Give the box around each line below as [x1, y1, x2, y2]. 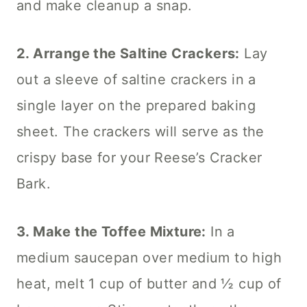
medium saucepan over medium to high [16, 249, 282, 266]
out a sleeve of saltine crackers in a [16, 71, 256, 88]
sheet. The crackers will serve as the [16, 123, 265, 140]
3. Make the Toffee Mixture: [16, 223, 206, 240]
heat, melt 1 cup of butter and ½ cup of [16, 275, 282, 292]
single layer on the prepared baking [16, 97, 256, 114]
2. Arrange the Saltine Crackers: [16, 45, 240, 62]
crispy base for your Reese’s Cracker [16, 149, 262, 166]
